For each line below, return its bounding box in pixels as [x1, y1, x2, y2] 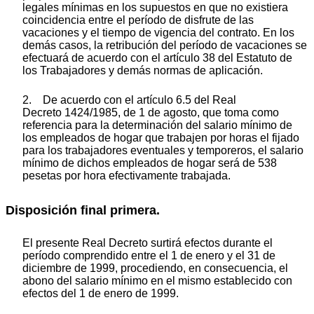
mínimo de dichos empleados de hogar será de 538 [22, 156, 277, 169]
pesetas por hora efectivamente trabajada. [22, 169, 231, 182]
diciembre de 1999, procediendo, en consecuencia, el [22, 262, 288, 275]
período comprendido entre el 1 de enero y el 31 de [22, 250, 275, 262]
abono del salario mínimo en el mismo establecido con [22, 275, 292, 287]
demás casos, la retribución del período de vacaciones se [22, 39, 307, 51]
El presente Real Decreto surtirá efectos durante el [22, 237, 273, 250]
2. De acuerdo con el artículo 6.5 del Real [22, 93, 236, 106]
